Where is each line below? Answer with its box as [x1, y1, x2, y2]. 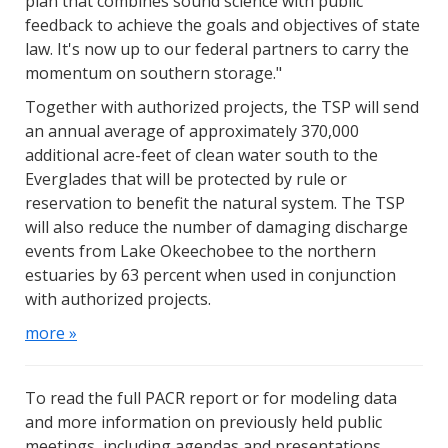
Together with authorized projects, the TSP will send [25, 96, 419, 119]
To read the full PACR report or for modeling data [25, 387, 397, 410]
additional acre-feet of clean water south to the [25, 144, 378, 167]
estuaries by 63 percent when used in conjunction [25, 264, 396, 287]
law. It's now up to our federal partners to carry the [25, 38, 409, 61]
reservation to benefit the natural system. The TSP [25, 192, 405, 215]
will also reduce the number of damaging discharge [25, 216, 408, 239]
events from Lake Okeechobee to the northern [25, 240, 376, 263]
